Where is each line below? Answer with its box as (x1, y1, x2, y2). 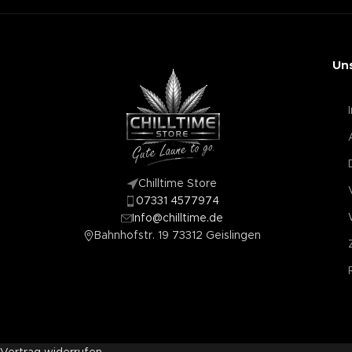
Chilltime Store (138, 178, 218, 189)
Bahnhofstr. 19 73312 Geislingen (94, 230, 262, 241)
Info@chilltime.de (132, 213, 224, 224)
